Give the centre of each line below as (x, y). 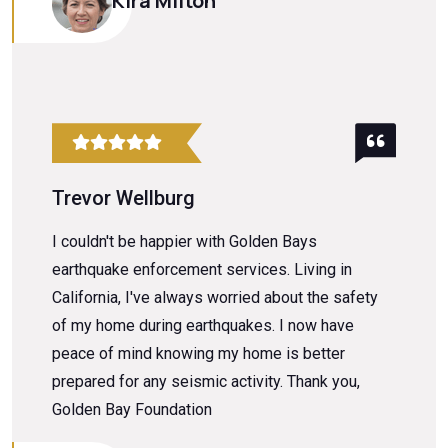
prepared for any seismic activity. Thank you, (206, 382)
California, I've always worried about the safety (215, 298)
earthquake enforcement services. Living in (202, 270)
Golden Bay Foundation (132, 410)
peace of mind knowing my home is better (198, 354)
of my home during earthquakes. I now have (203, 326)
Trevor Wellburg (123, 198)
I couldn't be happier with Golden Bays (184, 242)
